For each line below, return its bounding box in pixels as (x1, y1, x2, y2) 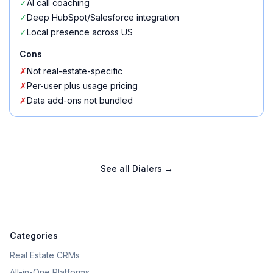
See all (100, 163, 132, 174)
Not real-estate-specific (27, 66, 122, 76)
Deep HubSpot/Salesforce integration (27, 12, 179, 23)
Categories (10, 230, 58, 241)
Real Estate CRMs (10, 250, 80, 260)
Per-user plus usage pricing (27, 80, 138, 91)
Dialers (132, 163, 162, 174)
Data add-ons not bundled (27, 95, 133, 105)
